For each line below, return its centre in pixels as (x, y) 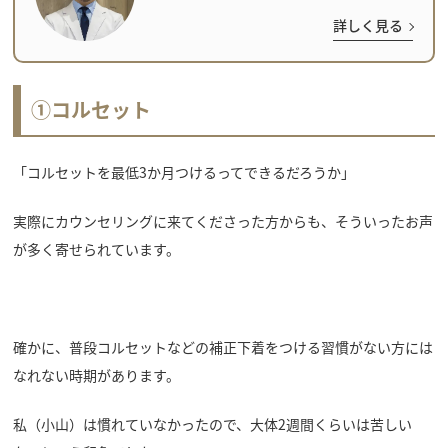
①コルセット (90, 109)
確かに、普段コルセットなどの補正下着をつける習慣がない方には (222, 347)
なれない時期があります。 (96, 375)
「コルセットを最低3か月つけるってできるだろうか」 (183, 171)
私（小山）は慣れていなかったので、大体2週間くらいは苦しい (212, 424)
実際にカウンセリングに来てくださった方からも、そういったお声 (222, 220)
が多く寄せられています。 (96, 248)
